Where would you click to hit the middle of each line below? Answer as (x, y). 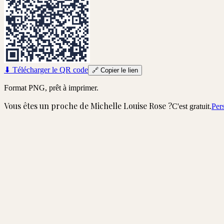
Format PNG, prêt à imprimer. (51, 87)
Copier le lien (118, 70)
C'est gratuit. (192, 106)
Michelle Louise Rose (128, 105)
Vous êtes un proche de (47, 105)
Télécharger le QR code (49, 69)
